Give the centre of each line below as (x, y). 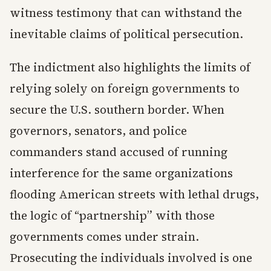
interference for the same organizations (121, 173)
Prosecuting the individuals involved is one (131, 258)
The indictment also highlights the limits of (130, 67)
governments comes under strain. (104, 237)
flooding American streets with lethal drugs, (134, 194)
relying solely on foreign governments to (125, 89)
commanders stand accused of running (119, 152)
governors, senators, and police (98, 131)
